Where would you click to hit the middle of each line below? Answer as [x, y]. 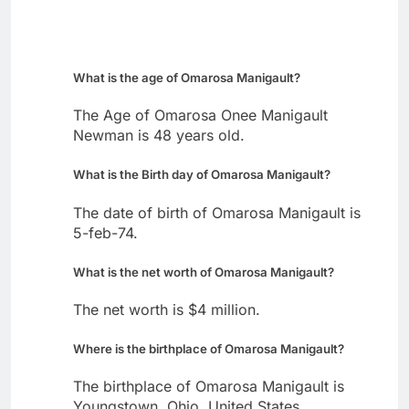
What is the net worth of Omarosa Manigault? [204, 272]
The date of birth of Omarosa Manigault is [217, 212]
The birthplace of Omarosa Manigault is [209, 386]
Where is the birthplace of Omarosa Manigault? [209, 348]
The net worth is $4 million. [167, 309]
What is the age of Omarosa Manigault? [187, 78]
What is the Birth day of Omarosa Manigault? [202, 175]
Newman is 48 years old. [159, 136]
